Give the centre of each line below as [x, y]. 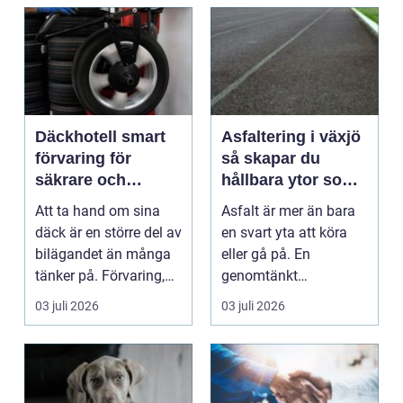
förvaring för [83, 159]
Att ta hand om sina [98, 211]
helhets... [250, 319]
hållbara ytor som [289, 180]
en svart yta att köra [284, 233]
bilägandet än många [103, 255]
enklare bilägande [103, 202]
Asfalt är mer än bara [288, 211]
